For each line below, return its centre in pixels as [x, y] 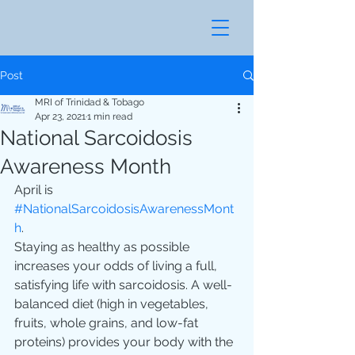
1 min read [110, 116]
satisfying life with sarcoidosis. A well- [123, 285]
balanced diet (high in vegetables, [113, 304]
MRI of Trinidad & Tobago [90, 102]
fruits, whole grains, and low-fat [108, 323]
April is [35, 190]
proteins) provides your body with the [125, 342]
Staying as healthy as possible [103, 247]
